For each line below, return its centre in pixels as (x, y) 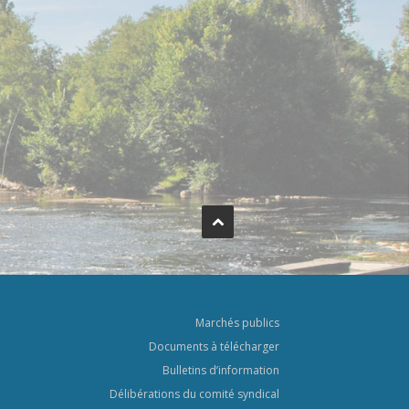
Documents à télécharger (214, 346)
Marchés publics (237, 323)
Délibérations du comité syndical (194, 394)
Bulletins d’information (221, 370)
